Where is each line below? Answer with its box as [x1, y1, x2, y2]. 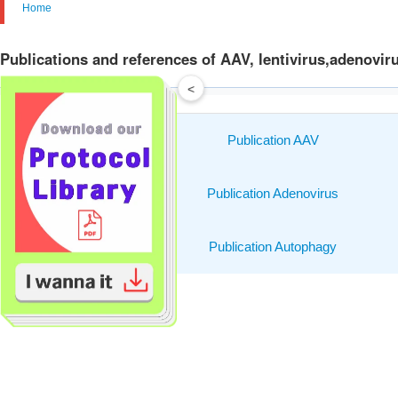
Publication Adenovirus [207, 186, 338, 201]
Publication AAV [227, 132, 319, 147]
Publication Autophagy [209, 239, 337, 254]
